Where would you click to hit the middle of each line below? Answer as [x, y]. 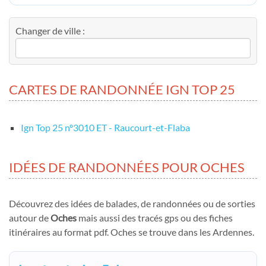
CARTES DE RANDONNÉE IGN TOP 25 [122, 89]
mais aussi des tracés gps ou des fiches [155, 218]
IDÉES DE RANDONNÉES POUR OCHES [127, 167]
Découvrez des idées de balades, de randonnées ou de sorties [132, 203]
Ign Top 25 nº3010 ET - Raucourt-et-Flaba [105, 127]
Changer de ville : [50, 31]
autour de [30, 218]
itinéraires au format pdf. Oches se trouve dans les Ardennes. [132, 232]
